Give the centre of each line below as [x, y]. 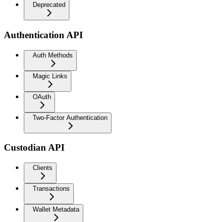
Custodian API [34, 148]
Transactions [51, 189]
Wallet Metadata [56, 209]
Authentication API [43, 35]
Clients [43, 168]
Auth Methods [53, 55]
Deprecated [49, 5]
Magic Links [50, 76]
